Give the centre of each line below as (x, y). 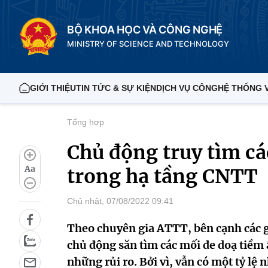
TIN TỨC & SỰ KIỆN (116, 88)
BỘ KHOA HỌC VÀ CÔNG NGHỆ (145, 29)
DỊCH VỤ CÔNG (187, 88)
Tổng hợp (86, 122)
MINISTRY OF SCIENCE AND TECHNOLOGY (148, 43)
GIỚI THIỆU (53, 88)
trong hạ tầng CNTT (162, 176)
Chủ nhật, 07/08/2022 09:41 (120, 201)
